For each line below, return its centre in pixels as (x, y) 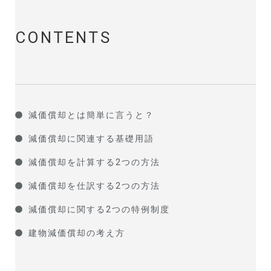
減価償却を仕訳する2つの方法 (94, 185)
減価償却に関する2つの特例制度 (99, 209)
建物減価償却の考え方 (77, 233)
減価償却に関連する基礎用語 (91, 138)
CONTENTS (63, 37)
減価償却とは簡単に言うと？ (91, 115)
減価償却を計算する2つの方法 (94, 162)
